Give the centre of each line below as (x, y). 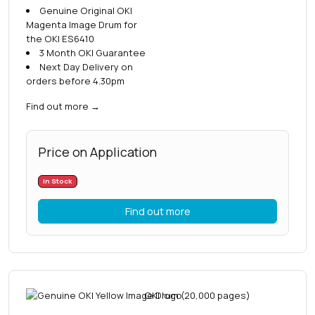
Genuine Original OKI (85, 11)
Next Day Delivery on (86, 67)
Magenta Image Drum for (82, 25)
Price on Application (97, 152)
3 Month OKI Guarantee (92, 53)
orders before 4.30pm (75, 81)
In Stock (58, 181)
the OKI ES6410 (60, 39)
